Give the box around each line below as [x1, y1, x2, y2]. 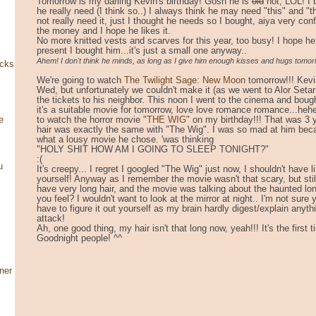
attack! [37, 213, 65, 224]
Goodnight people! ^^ [37, 233, 122, 243]
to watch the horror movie [37, 114, 143, 125]
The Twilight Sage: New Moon [124, 75, 245, 85]
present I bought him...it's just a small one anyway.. [37, 45, 247, 56]
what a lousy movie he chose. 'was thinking [37, 134, 214, 145]
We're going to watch [37, 75, 124, 85]
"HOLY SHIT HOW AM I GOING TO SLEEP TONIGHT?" [37, 144, 269, 154]
